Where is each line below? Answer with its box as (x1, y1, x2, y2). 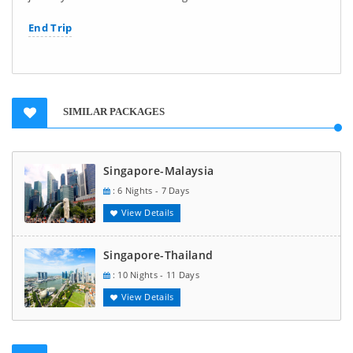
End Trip (28, 20, 72, 35)
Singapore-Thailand (103, 247, 214, 262)
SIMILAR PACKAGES (63, 106, 165, 117)
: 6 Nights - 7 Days (110, 184, 190, 196)
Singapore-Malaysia (103, 163, 214, 178)
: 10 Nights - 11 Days (110, 269, 199, 281)
